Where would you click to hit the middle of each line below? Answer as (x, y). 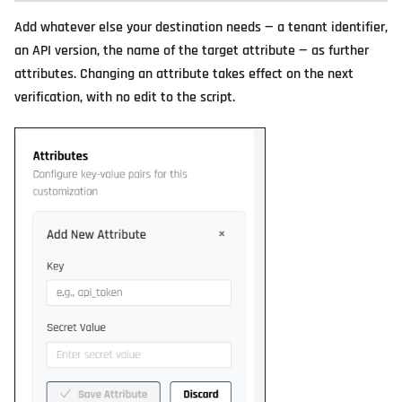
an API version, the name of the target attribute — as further (192, 50)
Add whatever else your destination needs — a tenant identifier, (201, 27)
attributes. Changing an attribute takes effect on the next (184, 74)
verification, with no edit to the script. (125, 97)
